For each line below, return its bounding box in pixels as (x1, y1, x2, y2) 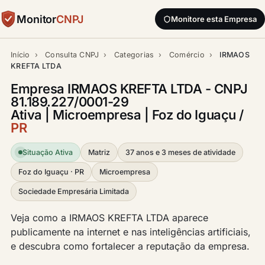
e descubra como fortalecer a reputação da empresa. (11, 240, 250, 252)
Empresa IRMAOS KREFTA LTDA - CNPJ (11, 81, 248, 96)
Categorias (114, 50, 154, 59)
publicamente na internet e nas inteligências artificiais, (11, 226, 251, 238)
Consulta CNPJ (45, 50, 99, 59)
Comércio (169, 50, 205, 59)
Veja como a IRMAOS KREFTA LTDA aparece (11, 212, 208, 224)
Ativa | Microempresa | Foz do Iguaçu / (11, 107, 244, 122)
